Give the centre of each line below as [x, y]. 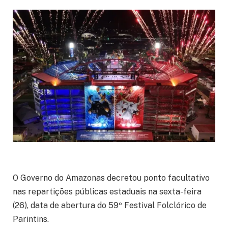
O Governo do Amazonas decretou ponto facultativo [111, 178]
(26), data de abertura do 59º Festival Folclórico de [110, 205]
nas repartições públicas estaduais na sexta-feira [107, 191]
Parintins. [31, 219]
